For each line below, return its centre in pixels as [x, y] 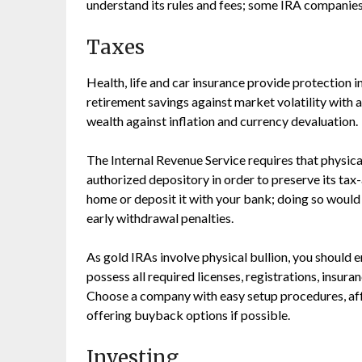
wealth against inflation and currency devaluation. [222, 121]
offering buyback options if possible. [188, 315]
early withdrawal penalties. [160, 218]
